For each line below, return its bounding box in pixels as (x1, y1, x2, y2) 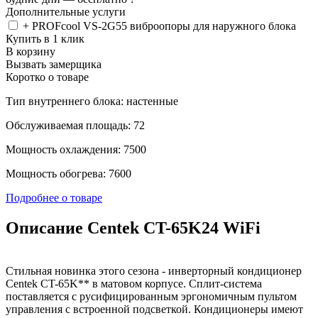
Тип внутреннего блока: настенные (6, 94, 178, 107)
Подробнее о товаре (6, 191, 102, 204)
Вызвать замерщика (6, 57, 102, 70)
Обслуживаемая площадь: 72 (6, 119, 145, 131)
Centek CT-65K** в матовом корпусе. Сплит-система (6, 277, 262, 290)
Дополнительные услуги (6, 5, 126, 18)
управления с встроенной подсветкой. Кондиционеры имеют (6, 302, 303, 315)
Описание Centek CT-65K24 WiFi (6, 218, 261, 237)
